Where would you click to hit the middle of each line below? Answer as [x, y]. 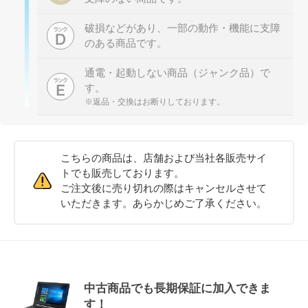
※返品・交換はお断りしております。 [154, 102]
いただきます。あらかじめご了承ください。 [164, 203]
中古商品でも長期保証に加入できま [177, 289]
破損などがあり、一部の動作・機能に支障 [182, 28]
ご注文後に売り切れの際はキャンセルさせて [164, 188]
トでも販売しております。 [123, 173]
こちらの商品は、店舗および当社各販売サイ [164, 158]
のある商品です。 [125, 43]
